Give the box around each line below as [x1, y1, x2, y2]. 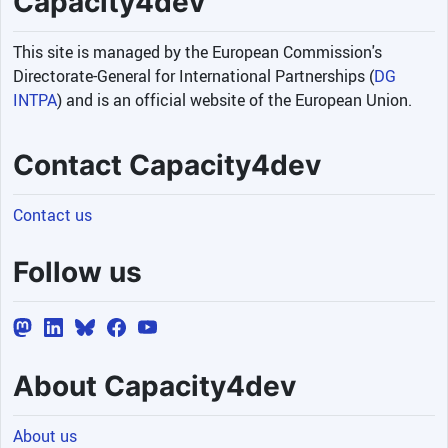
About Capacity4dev [13, 369, 296, 404]
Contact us [13, 203, 92, 226]
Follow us [13, 254, 142, 289]
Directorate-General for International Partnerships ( [13, 64, 374, 87]
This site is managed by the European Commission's [13, 40, 382, 63]
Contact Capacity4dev [13, 147, 321, 182]
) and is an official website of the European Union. [57, 88, 412, 111]
